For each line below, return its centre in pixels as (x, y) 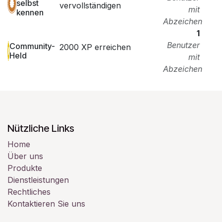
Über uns (25, 156)
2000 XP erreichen (95, 47)
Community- (32, 46)
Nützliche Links (41, 128)
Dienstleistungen (38, 180)
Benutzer (183, 45)
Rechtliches (29, 192)
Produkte (25, 168)
